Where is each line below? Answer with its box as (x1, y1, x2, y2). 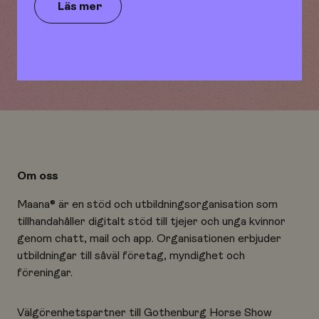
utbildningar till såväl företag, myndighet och (17, 249, 245, 262)
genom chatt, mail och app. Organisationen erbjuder (17, 232, 281, 245)
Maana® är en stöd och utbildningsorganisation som (17, 198, 278, 211)
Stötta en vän (34, 41, 109, 54)
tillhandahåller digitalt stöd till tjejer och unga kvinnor (17, 215, 286, 228)
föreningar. (17, 266, 73, 279)
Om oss (17, 169, 59, 182)
